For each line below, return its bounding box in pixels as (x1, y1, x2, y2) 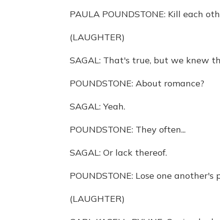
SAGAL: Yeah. (70, 101, 125, 112)
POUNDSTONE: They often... (70, 124, 186, 135)
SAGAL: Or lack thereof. (70, 147, 167, 158)
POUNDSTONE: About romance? (70, 78, 204, 89)
